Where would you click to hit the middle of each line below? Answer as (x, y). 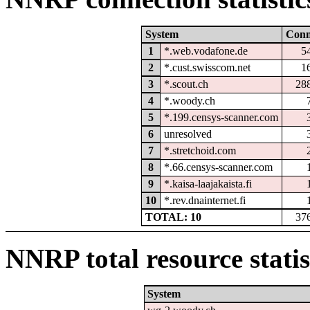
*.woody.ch (189, 100)
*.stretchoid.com (200, 150)
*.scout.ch (186, 84)
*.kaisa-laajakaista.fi (208, 183)
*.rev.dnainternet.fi (204, 200)
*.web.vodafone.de (206, 51)
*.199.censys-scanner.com (221, 117)
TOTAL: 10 (173, 217)
